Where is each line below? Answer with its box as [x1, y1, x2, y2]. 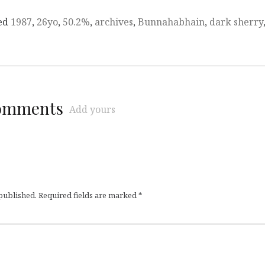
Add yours [69, 103, 115, 117]
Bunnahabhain [138, 15, 205, 29]
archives [95, 15, 133, 29]
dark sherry [209, 15, 263, 29]
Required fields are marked [38, 190, 138, 201]
